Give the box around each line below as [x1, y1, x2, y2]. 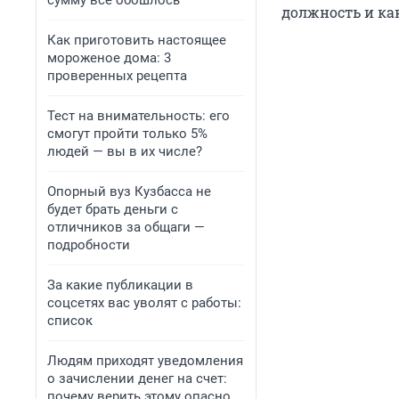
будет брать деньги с [47, 201, 178, 217]
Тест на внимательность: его [47, 108, 230, 124]
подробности [47, 237, 130, 253]
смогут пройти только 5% [47, 126, 208, 142]
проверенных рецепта [47, 68, 187, 84]
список [47, 313, 93, 329]
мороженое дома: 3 [47, 50, 171, 66]
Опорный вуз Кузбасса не [47, 183, 211, 199]
